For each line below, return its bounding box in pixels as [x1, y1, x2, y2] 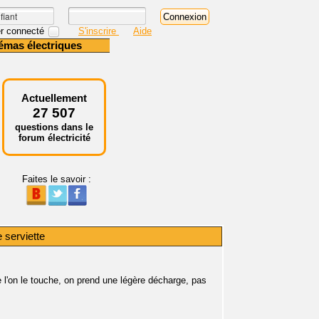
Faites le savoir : [21, 174, 91, 184]
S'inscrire [78, 25, 119, 36]
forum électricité [18, 132, 90, 143]
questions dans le [15, 122, 93, 132]
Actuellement [21, 92, 87, 104]
